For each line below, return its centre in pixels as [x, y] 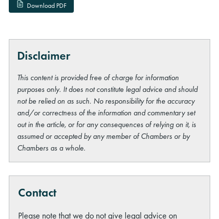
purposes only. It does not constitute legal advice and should [108, 89]
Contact [37, 192]
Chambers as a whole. [52, 148]
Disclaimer [44, 55]
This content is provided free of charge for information [98, 77]
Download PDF [46, 6]
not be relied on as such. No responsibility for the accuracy [106, 101]
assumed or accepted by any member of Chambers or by [104, 136]
